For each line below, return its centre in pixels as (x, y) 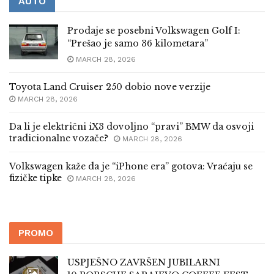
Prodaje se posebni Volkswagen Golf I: (154, 31)
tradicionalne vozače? (59, 139)
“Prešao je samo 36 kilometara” (138, 44)
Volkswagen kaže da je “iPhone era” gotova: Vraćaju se (131, 167)
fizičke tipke (35, 178)
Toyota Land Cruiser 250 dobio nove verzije (110, 87)
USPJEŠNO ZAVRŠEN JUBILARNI (144, 263)
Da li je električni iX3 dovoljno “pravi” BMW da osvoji (131, 127)
